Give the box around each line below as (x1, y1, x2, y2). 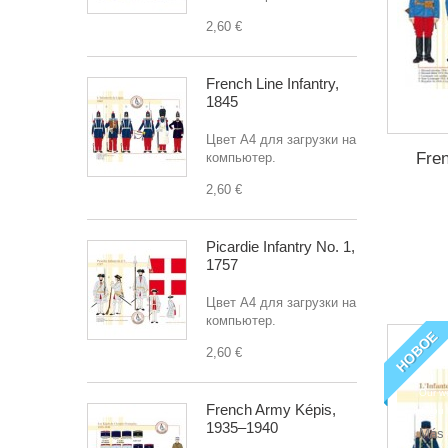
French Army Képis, (206, 401, 336, 418)
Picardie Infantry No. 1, (206, 238, 355, 255)
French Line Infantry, (206, 75, 339, 92)
